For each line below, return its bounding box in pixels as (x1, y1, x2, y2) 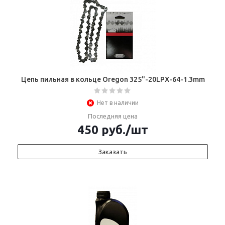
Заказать (98, 148, 127, 155)
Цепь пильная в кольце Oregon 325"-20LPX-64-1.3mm (21, 75, 205, 83)
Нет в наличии (97, 99, 139, 106)
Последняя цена (88, 113, 138, 120)
